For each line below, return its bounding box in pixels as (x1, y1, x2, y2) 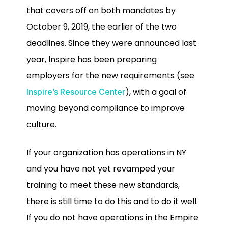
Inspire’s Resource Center (26, 87, 125, 97)
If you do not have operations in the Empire (26, 211, 198, 223)
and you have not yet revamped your (26, 162, 175, 175)
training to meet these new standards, (26, 179, 180, 191)
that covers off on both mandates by (26, 5, 176, 17)
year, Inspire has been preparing (26, 53, 157, 66)
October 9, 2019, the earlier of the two (26, 21, 177, 33)
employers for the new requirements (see (26, 70, 194, 82)
